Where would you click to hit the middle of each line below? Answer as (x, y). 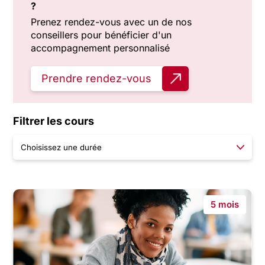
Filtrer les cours (54, 121)
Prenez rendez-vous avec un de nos (112, 22)
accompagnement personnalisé (101, 48)
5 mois (224, 205)
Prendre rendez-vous (97, 79)
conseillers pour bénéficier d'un (101, 35)
